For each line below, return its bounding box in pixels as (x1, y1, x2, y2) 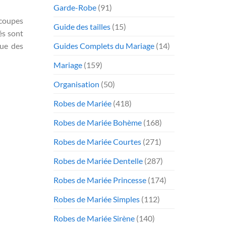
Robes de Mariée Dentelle (53, 155, 143, 165)
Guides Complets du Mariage (53, 40, 154, 50)
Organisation (53, 79, 99, 89)
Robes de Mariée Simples (53, 194, 140, 204)
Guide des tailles (53, 21, 110, 31)
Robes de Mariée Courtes (53, 136, 141, 146)
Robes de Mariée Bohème (53, 117, 142, 127)
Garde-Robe (53, 2, 96, 12)
